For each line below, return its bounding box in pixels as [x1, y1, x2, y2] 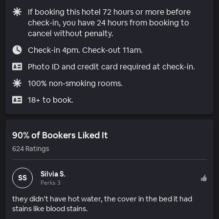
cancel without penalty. [27, 28, 113, 39]
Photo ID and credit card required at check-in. [27, 61, 195, 72]
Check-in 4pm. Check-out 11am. [27, 44, 143, 55]
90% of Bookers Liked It [12, 129, 108, 141]
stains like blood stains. [12, 203, 88, 213]
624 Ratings [12, 144, 49, 153]
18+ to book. [27, 94, 73, 105]
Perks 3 [41, 178, 61, 187]
